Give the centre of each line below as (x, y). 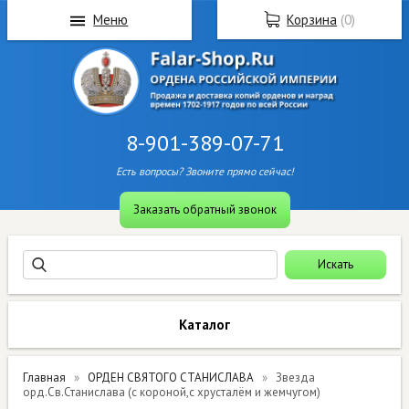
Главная (45, 378)
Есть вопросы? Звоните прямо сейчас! (204, 172)
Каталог (204, 325)
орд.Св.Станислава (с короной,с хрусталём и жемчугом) (172, 393)
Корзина (312, 20)
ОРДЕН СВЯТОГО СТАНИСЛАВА (171, 378)
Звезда (296, 378)
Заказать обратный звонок (204, 210)
